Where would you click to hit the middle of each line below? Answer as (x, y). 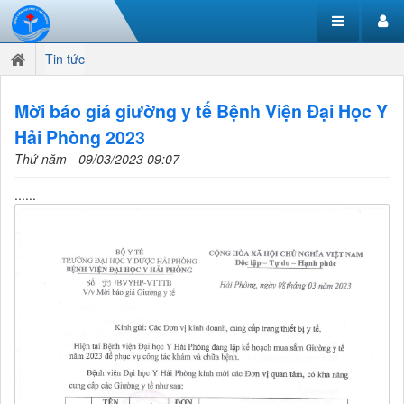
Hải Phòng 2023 (80, 137)
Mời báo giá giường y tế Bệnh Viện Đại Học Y (201, 111)
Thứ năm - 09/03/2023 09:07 (97, 159)
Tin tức (65, 59)
